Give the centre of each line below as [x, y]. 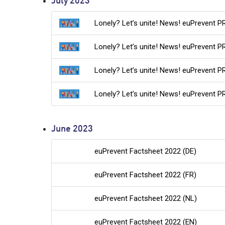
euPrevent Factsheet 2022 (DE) [146, 151]
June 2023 [72, 130]
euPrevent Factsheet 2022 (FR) [146, 175]
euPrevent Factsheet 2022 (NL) [146, 199]
